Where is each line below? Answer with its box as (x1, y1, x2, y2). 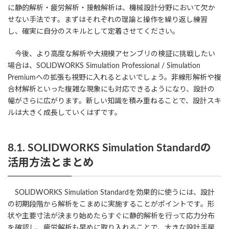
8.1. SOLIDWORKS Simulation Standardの (8, 143, 211, 154)
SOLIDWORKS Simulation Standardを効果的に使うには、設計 (8, 189, 215, 196)
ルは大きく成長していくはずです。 (8, 109, 122, 117)
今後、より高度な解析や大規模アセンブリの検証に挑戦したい (8, 51, 215, 58)
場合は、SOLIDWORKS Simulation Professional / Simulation (8, 62, 200, 70)
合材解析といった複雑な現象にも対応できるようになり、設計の (8, 86, 215, 94)
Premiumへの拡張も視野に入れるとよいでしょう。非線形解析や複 (8, 74, 221, 82)
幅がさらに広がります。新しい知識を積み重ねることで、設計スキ (8, 98, 221, 105)
